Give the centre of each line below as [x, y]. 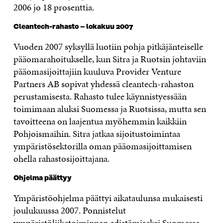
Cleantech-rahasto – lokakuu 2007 [73, 27]
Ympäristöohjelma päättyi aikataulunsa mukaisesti [108, 198]
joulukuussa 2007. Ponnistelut [69, 211]
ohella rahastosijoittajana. [61, 159]
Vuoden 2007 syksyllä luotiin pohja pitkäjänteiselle [108, 47]
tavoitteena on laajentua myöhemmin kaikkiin [100, 121]
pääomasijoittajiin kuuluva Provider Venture [97, 72]
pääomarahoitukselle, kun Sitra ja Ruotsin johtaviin [110, 59]
